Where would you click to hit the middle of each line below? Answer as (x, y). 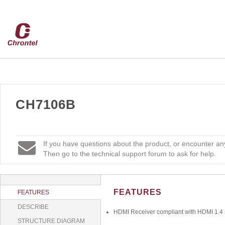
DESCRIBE (33, 207)
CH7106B (46, 104)
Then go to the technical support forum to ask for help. (130, 154)
